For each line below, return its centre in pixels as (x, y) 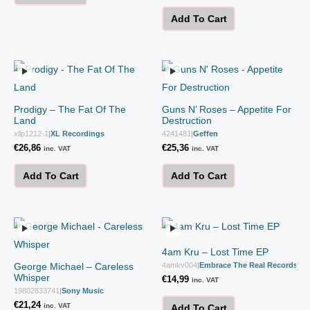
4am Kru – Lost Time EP (215, 252)
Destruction (187, 120)
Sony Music (83, 291)
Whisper (32, 278)
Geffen (206, 133)
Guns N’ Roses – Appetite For (227, 109)
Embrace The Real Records (248, 265)
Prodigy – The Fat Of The (70, 109)
